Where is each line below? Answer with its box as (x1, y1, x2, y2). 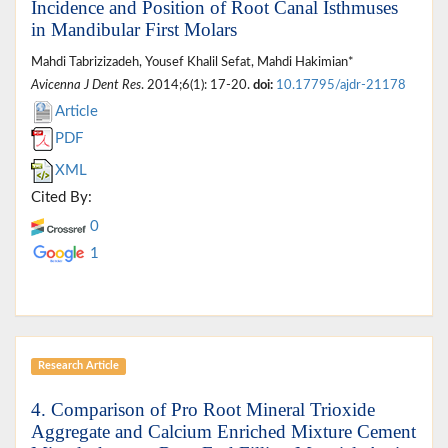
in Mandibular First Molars (31, 18, 237, 40)
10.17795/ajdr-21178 (276, 78, 406, 91)
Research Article (37, 360, 119, 372)
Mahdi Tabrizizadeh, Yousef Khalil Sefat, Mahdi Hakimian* (31, 55, 354, 68)
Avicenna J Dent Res (31, 78, 141, 91)
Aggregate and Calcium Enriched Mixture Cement (31, 420, 416, 442)
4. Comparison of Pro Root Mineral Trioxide (31, 398, 375, 420)
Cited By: (31, 189, 92, 205)
